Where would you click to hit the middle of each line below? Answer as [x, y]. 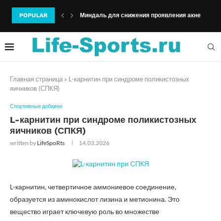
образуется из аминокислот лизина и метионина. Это [95, 199]
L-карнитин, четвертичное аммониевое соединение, [93, 187]
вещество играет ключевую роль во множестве [85, 211]
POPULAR [33, 15]
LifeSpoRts [51, 143]
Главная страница [36, 79]
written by [23, 143]
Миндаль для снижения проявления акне [140, 15]
